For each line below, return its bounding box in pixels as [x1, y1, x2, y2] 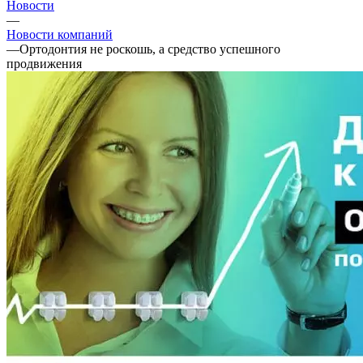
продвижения [6, 56, 82, 70]
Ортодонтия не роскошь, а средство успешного [19, 41, 280, 56]
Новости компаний [6, 27, 113, 41]
